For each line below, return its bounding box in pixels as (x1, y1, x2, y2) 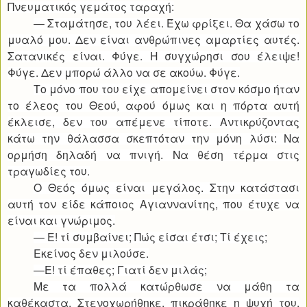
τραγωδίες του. (8, 163, 90, 179)
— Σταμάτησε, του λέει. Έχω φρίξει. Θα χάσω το (33, 15, 299, 31)
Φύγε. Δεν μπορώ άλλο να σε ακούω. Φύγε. (8, 64, 240, 80)
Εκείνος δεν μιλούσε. (33, 245, 149, 261)
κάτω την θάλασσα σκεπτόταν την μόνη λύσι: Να (8, 130, 299, 146)
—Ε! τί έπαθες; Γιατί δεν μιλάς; (33, 262, 207, 278)
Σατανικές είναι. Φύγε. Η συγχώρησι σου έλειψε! (8, 48, 299, 64)
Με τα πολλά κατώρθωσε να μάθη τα (33, 278, 299, 294)
